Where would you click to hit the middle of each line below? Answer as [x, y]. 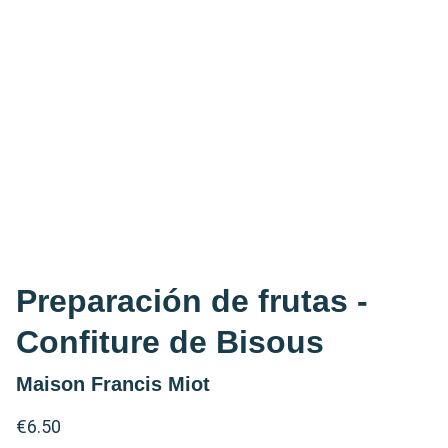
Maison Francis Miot [113, 383]
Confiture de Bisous [170, 341]
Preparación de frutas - [192, 300]
